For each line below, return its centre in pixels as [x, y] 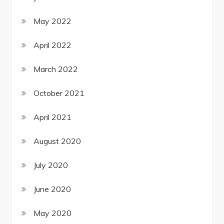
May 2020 [53, 213]
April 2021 [53, 117]
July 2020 [51, 165]
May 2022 [53, 21]
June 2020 [52, 189]
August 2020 [57, 141]
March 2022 [56, 69]
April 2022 [53, 45]
